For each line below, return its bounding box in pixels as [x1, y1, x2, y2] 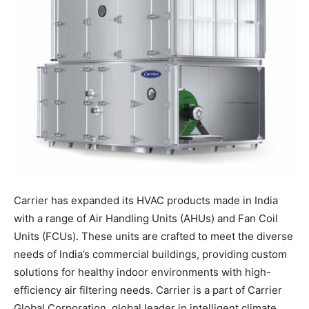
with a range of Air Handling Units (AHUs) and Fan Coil [14, 211, 278, 225]
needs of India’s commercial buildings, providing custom [14, 247, 287, 261]
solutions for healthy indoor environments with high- [14, 265, 271, 279]
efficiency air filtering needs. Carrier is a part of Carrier [14, 283, 282, 297]
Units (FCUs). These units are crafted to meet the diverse [14, 229, 293, 243]
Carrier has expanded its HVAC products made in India [14, 193, 278, 207]
